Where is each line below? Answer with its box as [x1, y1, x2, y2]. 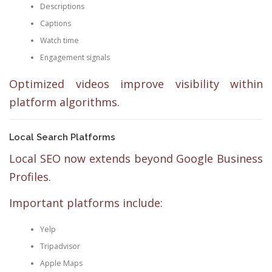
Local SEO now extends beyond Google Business [9, 151, 263, 166]
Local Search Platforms [9, 132, 115, 143]
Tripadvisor [39, 240, 80, 251]
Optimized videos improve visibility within [9, 76, 263, 91]
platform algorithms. [9, 95, 120, 109]
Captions [39, 18, 71, 29]
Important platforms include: [9, 195, 163, 211]
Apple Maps [39, 257, 83, 268]
